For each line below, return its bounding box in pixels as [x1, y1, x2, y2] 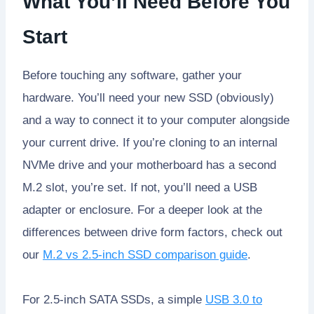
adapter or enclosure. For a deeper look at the [22, 203, 262, 217]
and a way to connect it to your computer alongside [22, 113, 289, 127]
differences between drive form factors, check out [22, 225, 282, 239]
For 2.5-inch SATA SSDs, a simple [22, 292, 205, 306]
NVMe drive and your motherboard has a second [22, 158, 276, 172]
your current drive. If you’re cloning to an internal [22, 135, 278, 149]
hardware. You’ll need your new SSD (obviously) [22, 90, 274, 104]
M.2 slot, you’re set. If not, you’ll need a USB [22, 180, 257, 194]
